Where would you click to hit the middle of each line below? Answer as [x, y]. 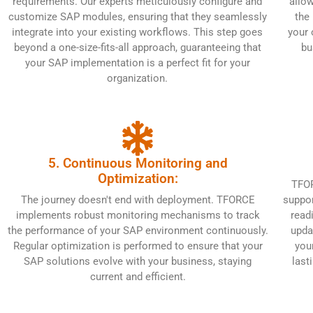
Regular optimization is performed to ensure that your [138, 246]
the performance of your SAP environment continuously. [138, 230]
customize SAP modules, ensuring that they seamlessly [137, 16]
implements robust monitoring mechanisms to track [138, 215]
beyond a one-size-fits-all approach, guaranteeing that [137, 47]
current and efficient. [138, 276]
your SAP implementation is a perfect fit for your [137, 63]
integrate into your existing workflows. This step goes [138, 32]
